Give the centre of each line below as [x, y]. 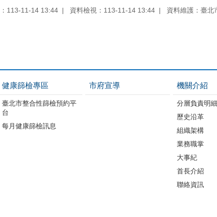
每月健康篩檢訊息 [29, 126]
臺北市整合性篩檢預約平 [39, 103]
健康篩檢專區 [25, 85]
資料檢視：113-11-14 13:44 [112, 10]
